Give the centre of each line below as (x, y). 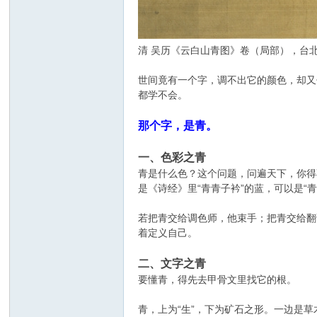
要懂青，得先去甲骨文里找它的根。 (218, 279)
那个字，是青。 (178, 126)
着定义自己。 (168, 233)
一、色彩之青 (172, 157)
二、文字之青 (172, 264)
